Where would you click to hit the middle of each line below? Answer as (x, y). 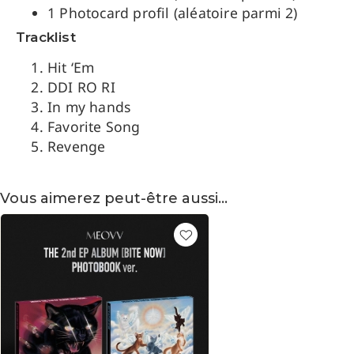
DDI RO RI (81, 87)
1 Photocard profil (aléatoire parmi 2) (173, 12)
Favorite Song (94, 126)
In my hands (89, 106)
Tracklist (46, 37)
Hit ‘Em (71, 67)
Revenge (77, 146)
